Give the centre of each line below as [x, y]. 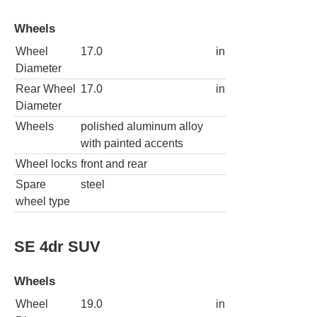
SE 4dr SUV [57, 246]
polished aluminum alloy [142, 127]
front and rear [114, 164]
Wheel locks [46, 164]
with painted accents [132, 144]
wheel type [43, 202]
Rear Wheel [46, 89]
